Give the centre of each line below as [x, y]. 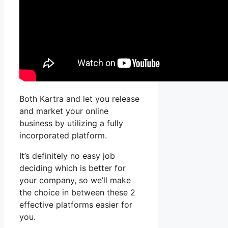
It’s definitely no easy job [67, 155]
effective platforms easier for [76, 204]
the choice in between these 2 [77, 192]
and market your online [64, 111]
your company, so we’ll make [75, 180]
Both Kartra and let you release [79, 98]
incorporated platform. [63, 135]
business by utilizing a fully [71, 123]
